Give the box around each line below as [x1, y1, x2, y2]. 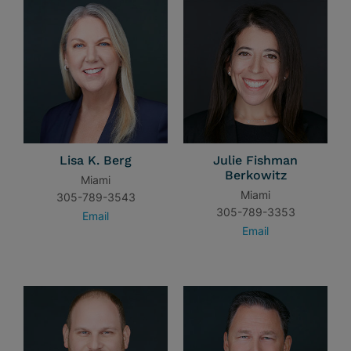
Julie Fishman [213, 153, 298, 168]
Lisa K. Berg [60, 153, 132, 168]
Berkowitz [224, 168, 287, 183]
